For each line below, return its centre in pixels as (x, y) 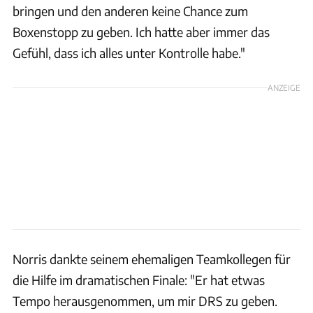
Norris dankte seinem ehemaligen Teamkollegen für (152, 259)
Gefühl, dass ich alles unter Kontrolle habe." (129, 52)
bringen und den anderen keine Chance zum (130, 10)
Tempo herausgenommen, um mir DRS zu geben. (145, 300)
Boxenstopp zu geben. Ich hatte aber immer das (141, 31)
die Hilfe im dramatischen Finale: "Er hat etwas (139, 279)
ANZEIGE (284, 87)
